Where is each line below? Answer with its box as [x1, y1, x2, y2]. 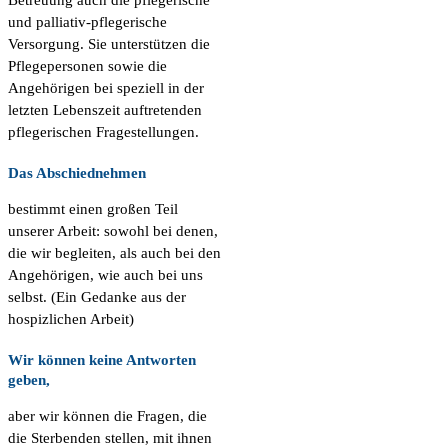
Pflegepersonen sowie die [8, 58, 167, 75]
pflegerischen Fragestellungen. [8, 124, 199, 141]
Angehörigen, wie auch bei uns [8, 267, 203, 284]
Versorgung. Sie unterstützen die [8, 36, 210, 53]
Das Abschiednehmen [8, 165, 146, 182]
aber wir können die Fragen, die [8, 408, 207, 425]
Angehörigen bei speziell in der [8, 80, 204, 97]
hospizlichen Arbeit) [8, 311, 134, 328]
